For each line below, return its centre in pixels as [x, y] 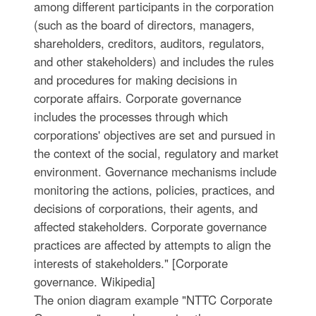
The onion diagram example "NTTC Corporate [153, 300]
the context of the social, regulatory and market [156, 153]
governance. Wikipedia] [94, 282]
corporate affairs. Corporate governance [137, 98]
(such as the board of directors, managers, [144, 25]
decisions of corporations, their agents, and [145, 208]
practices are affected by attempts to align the [152, 245]
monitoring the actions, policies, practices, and [154, 190]
